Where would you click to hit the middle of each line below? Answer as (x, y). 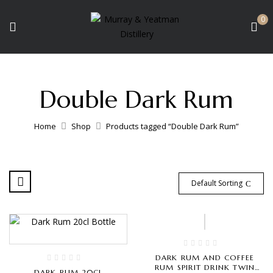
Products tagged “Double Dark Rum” (172, 126)
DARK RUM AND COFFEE (205, 257)
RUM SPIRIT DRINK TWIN (205, 267)
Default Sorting (217, 183)
